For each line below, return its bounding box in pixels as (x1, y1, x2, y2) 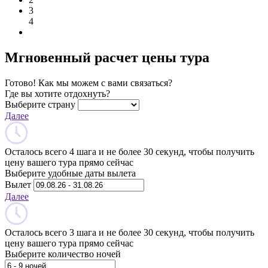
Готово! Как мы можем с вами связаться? (5, 77, 172, 88)
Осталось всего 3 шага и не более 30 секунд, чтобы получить (5, 227, 254, 237)
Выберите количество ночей (5, 248, 121, 259)
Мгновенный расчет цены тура (5, 49, 209, 65)
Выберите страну (5, 99, 75, 109)
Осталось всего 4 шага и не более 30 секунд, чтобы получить (5, 146, 254, 157)
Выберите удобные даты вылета (5, 167, 136, 178)
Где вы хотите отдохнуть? (5, 88, 110, 99)
